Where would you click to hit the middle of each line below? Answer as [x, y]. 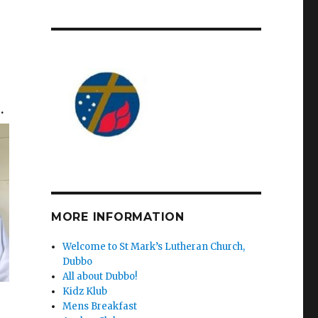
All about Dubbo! [100, 276]
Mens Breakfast [100, 306]
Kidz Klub [85, 291]
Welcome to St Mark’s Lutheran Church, [154, 247]
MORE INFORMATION [117, 217]
